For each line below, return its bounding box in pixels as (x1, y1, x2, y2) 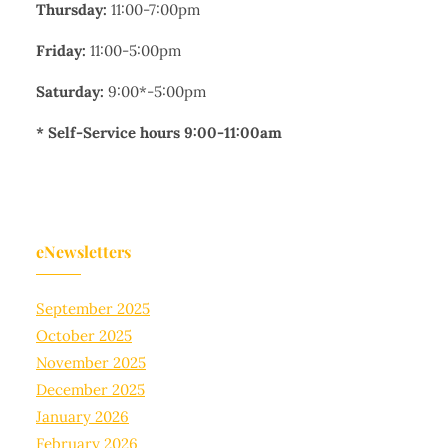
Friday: (36, 41, 86, 61)
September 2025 (36, 299, 150, 319)
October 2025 (36, 326, 132, 346)
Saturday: (36, 82, 104, 102)
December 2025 (36, 380, 145, 400)
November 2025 (36, 353, 146, 373)
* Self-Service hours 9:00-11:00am (36, 123, 282, 143)
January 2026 (36, 407, 129, 427)
